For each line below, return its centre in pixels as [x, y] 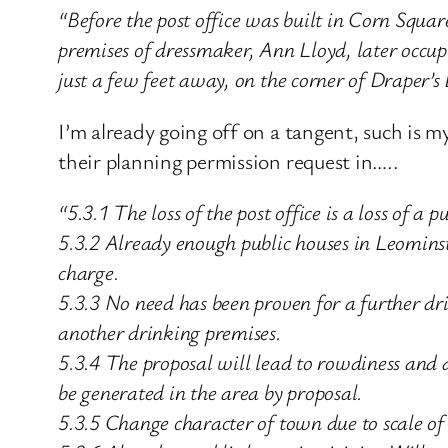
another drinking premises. [169, 332]
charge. [88, 272]
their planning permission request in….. [228, 160]
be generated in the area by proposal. [210, 392]
